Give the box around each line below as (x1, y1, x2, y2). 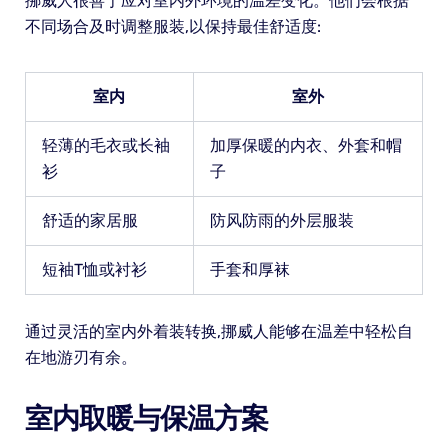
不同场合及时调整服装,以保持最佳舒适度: (24, 16, 321, 36)
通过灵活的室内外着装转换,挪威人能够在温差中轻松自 (24, 321, 413, 341)
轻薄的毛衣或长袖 (41, 135, 170, 155)
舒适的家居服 (41, 210, 138, 230)
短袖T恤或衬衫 (41, 259, 147, 279)
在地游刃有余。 (24, 347, 137, 367)
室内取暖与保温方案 (24, 401, 268, 435)
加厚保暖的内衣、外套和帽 (209, 135, 402, 155)
